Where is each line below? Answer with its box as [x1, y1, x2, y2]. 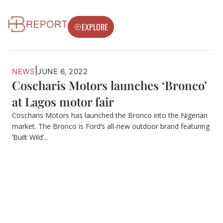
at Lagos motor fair [12, 93, 114, 110]
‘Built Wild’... [12, 132, 48, 142]
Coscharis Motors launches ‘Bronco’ [12, 77, 207, 93]
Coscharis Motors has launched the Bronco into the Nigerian [12, 110, 208, 120]
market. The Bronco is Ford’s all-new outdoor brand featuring [12, 121, 210, 131]
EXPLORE [82, 21, 108, 33]
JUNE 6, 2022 [37, 66, 88, 76]
